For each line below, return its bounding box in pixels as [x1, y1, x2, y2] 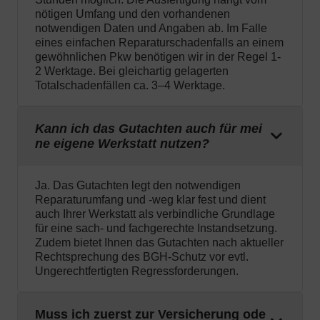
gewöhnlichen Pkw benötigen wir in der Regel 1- [35, 51, 281, 64]
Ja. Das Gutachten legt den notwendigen [35, 179, 241, 192]
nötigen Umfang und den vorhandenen [35, 8, 230, 21]
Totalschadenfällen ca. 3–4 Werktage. [35, 79, 225, 92]
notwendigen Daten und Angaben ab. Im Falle [35, 22, 267, 35]
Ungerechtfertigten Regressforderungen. [35, 265, 239, 278]
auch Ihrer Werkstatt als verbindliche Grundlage [35, 208, 275, 221]
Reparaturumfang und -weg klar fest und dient [35, 194, 266, 206]
